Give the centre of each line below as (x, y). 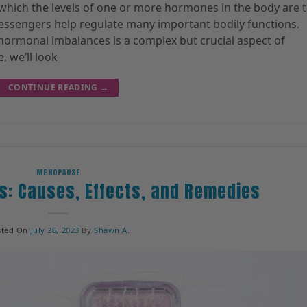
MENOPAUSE (58, 173)
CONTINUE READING (54, 88)
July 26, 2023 (55, 230)
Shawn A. (112, 230)
